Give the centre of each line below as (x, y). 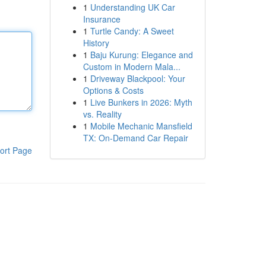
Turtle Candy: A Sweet (132, 31)
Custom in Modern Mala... (132, 66)
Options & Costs (113, 90)
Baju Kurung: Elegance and (141, 55)
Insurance (102, 19)
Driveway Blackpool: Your (137, 78)
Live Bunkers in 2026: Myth (141, 102)
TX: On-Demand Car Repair (135, 138)
